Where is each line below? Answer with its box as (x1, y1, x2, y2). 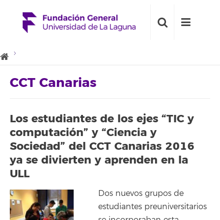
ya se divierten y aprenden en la (10, 153, 188, 167)
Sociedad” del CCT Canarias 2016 (10, 139, 194, 153)
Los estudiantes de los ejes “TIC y (10, 111, 194, 126)
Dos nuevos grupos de (98, 189, 184, 198)
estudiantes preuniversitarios (98, 202, 207, 212)
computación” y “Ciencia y (10, 125, 157, 139)
